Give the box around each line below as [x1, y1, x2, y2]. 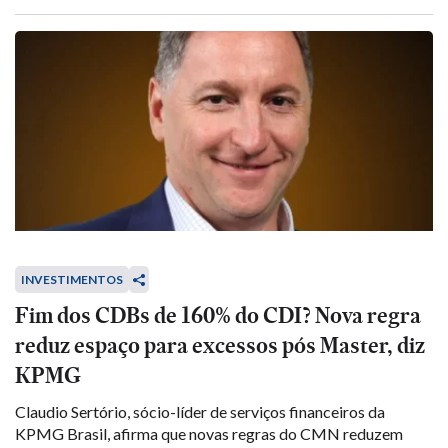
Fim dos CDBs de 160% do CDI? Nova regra [15, 300, 421, 331]
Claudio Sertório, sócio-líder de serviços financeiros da [15, 402, 385, 421]
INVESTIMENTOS [21, 272, 123, 287]
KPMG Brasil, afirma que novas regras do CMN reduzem [15, 424, 403, 443]
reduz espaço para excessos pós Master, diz [15, 330, 425, 361]
